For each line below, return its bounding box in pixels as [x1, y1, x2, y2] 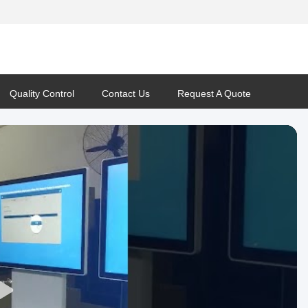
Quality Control [10, 88, 74, 99]
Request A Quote [177, 88, 251, 99]
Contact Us [102, 88, 150, 99]
